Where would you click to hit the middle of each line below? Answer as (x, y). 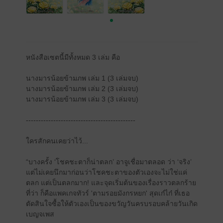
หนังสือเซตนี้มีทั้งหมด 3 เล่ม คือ (73, 57)
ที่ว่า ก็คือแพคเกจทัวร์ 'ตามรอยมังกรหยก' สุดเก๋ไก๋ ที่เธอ (108, 193)
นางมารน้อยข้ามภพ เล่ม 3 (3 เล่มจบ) (82, 99)
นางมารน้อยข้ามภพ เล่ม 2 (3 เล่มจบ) (82, 89)
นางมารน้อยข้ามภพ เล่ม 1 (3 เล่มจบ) (82, 78)
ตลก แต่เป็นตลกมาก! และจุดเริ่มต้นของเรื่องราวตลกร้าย (111, 183)
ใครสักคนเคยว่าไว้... (57, 141)
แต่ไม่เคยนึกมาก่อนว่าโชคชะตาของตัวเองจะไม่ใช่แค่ (106, 172)
